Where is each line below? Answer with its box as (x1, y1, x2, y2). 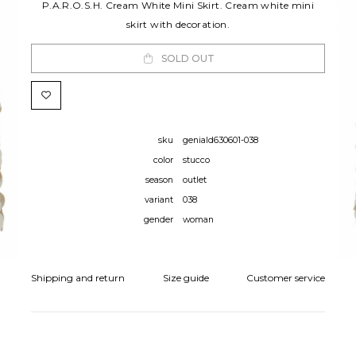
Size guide (162, 272, 209, 284)
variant (145, 195, 173, 206)
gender (144, 215, 173, 226)
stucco (183, 155, 210, 166)
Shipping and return (31, 272, 125, 284)
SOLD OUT (161, 52, 215, 64)
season (145, 175, 173, 186)
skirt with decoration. (126, 18, 230, 31)
